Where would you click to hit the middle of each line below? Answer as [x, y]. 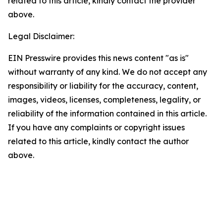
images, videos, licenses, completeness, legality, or [104, 100]
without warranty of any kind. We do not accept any [108, 72]
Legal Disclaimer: [41, 36]
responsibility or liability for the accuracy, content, [103, 86]
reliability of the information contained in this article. [107, 113]
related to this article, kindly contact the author [98, 141]
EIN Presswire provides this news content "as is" [98, 58]
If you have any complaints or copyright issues [96, 127]
